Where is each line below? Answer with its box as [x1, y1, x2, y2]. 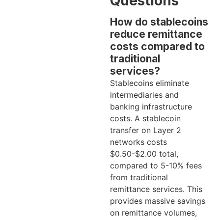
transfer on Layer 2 [110, 125, 181, 135]
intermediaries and [110, 89, 179, 100]
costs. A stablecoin [110, 113, 181, 123]
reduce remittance [110, 27, 202, 40]
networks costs [110, 137, 167, 147]
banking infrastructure [110, 101, 192, 111]
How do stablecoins [110, 15, 208, 28]
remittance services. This [110, 184, 202, 194]
